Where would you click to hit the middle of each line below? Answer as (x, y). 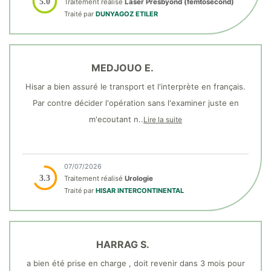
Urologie (139, 178)
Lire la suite (163, 119)
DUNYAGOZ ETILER (127, 14)
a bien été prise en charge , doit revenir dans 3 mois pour (135, 263)
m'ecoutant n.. (116, 119)
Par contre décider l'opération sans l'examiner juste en (135, 103)
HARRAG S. (122, 244)
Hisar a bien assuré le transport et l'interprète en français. (135, 86)
